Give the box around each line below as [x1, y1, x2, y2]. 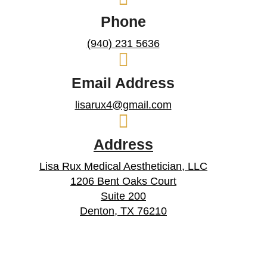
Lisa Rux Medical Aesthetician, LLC [39, 160, 207, 172]
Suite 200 [101, 190, 146, 202]
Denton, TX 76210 [80, 205, 167, 217]
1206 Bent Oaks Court [70, 175, 176, 187]
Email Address [72, 74, 175, 91]
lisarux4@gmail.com [74, 99, 172, 111]
